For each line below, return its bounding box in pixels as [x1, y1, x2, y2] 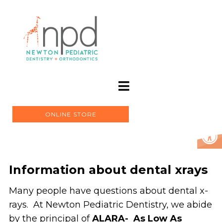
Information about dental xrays [8, 163, 208, 177]
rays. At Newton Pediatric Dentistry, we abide [8, 199, 212, 211]
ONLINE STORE [45, 111, 97, 118]
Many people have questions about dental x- [8, 185, 208, 197]
